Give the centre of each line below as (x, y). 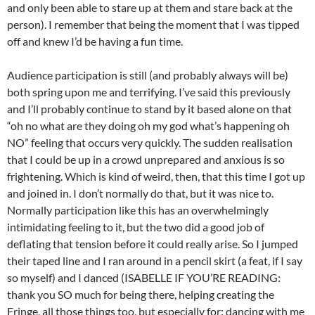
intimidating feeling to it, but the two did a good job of (136, 227)
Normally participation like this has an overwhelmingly (138, 210)
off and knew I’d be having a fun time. (95, 41)
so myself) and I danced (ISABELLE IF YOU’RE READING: (144, 278)
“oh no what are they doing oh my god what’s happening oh (148, 126)
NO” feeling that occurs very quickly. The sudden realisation (150, 143)
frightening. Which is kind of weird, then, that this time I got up (156, 176)
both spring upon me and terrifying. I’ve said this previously (149, 92)
